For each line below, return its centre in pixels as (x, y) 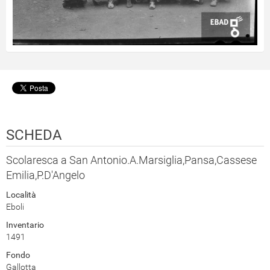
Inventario (25, 224)
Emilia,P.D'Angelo (46, 175)
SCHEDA (34, 135)
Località (21, 194)
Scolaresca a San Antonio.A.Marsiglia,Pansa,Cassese (131, 160)
